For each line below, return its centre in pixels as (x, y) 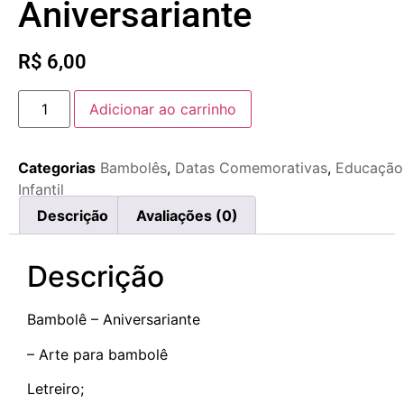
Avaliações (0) (187, 215)
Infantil (41, 189)
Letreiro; (55, 389)
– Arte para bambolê (97, 354)
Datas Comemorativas (251, 167)
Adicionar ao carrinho (163, 109)
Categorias (57, 167)
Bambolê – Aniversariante (114, 320)
